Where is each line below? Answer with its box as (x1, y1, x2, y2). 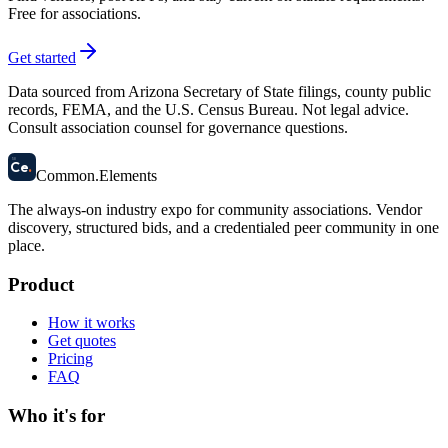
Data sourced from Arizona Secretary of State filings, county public (8, 82, 431, 100)
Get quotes (48, 332, 116, 350)
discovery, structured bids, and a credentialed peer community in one (8, 218, 439, 236)
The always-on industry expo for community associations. (8, 200, 372, 218)
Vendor (372, 200, 422, 218)
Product (8, 273, 74, 295)
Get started (8, 48, 76, 66)
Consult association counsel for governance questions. (8, 118, 348, 136)
